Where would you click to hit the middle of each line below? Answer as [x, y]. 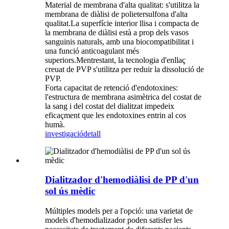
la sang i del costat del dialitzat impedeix [110, 106]
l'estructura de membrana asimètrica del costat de [123, 97]
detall [92, 133]
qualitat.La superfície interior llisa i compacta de [122, 23]
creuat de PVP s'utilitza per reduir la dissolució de [124, 69]
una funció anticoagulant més [92, 51]
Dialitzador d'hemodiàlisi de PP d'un [122, 180]
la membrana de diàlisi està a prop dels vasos [117, 32]
